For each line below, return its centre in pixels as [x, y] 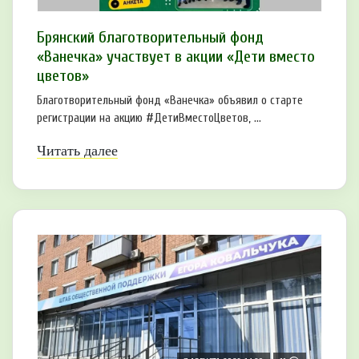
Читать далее [77, 150]
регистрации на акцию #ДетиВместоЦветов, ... [149, 118]
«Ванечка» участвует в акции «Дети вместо [176, 56]
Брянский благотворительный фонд [150, 37]
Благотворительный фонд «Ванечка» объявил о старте [170, 100]
